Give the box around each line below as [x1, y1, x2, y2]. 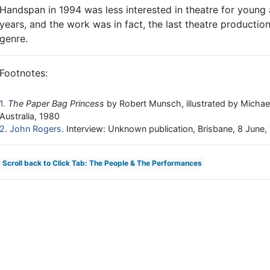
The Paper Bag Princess [8, 98, 104, 109]
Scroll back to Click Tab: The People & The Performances [2, 159, 202, 168]
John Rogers [10, 124, 61, 134]
